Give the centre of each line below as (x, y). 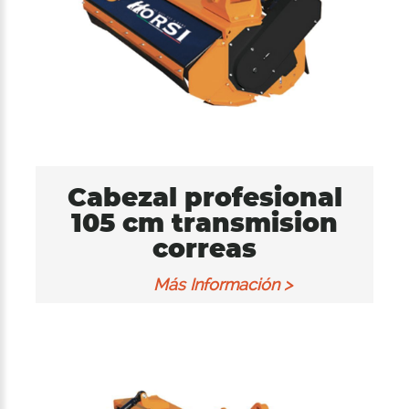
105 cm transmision (204, 222)
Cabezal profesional (204, 197)
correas (204, 248)
